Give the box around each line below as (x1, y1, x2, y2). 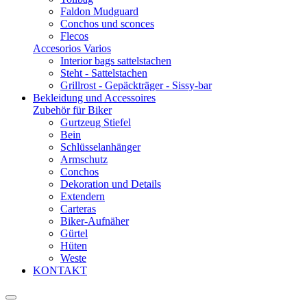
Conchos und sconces (60, 18, 154, 29)
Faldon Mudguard (60, 5, 138, 17)
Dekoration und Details (60, 178, 161, 190)
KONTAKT (33, 265, 87, 276)
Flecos (60, 30, 88, 42)
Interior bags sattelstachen (60, 55, 171, 66)
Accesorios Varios (33, 42, 111, 54)
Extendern (60, 191, 105, 202)
